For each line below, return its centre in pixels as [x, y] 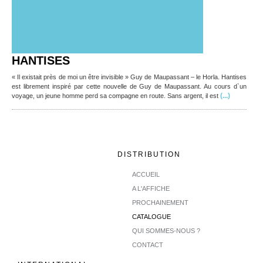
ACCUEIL [146, 174]
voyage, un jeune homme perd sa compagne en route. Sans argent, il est [115, 96]
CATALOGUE [152, 217]
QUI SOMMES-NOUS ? [166, 231]
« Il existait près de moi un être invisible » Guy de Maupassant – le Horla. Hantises [129, 77]
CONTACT [148, 245]
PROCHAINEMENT [161, 203]
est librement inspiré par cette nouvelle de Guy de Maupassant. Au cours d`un [129, 86]
